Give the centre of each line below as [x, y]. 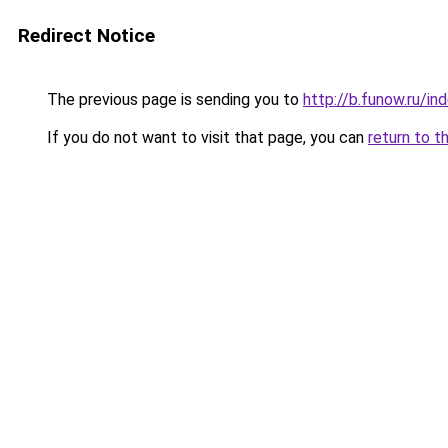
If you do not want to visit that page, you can [205, 137]
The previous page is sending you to [173, 99]
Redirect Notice [86, 35]
